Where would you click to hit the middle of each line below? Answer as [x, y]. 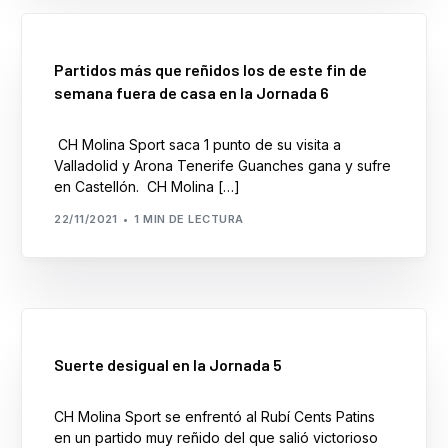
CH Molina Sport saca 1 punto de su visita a [198, 145]
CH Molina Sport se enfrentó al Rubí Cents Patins [215, 417]
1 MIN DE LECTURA [189, 218]
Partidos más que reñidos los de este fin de [211, 70]
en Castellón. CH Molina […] [147, 187]
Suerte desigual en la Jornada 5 [168, 365]
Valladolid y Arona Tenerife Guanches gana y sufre [223, 166]
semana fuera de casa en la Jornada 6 [192, 93]
